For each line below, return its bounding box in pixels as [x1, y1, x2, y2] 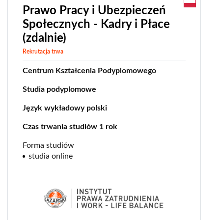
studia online [28, 152, 73, 160]
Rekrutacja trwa [23, 48, 63, 55]
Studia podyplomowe [23, 85, 96, 93]
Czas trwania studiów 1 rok [23, 122, 117, 131]
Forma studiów [23, 141, 74, 149]
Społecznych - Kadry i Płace [23, 18, 170, 30]
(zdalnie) [23, 32, 66, 44]
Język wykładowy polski [23, 104, 107, 112]
